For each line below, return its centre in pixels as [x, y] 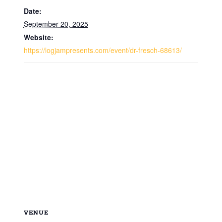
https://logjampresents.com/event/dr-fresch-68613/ [103, 50]
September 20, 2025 [56, 24]
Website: [38, 37]
